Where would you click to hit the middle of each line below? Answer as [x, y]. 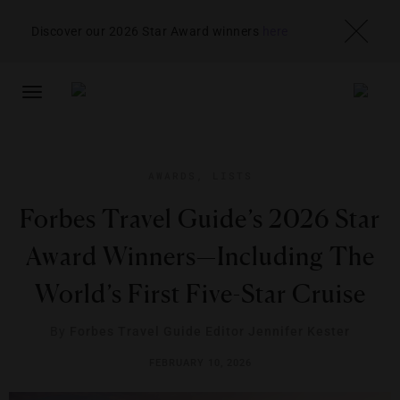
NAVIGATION [68, 137]
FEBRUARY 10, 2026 [200, 363]
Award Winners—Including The [200, 256]
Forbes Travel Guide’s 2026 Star [200, 219]
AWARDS [172, 175]
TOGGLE [55, 101]
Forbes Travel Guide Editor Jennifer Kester [210, 331]
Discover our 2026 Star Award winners [147, 31]
